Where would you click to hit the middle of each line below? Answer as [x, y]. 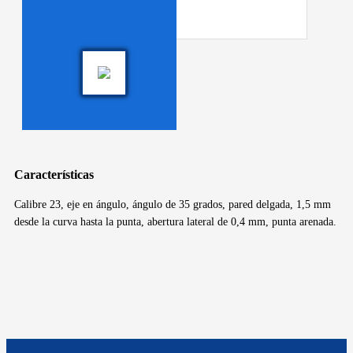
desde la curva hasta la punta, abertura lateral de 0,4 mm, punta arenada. [175, 221]
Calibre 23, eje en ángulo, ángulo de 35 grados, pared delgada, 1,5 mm [173, 204]
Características [54, 174]
